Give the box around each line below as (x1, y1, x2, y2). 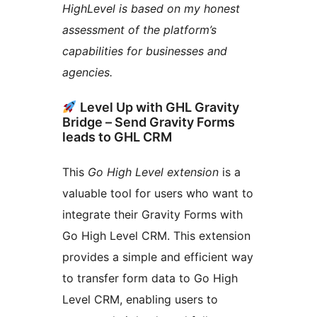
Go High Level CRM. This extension (62, 229, 250, 243)
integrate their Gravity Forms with (62, 207, 243, 222)
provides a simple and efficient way (62, 250, 253, 265)
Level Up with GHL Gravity (76, 100, 239, 115)
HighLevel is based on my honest (62, 1, 240, 16)
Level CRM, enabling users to (62, 292, 218, 307)
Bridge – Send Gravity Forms (62, 115, 235, 130)
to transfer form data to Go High (62, 271, 238, 286)
